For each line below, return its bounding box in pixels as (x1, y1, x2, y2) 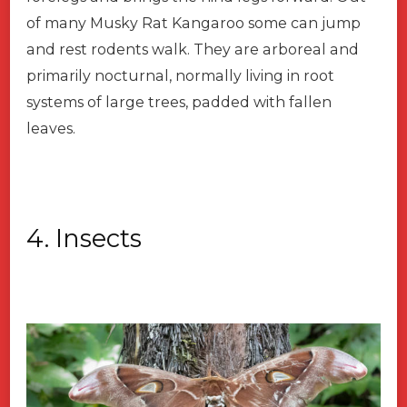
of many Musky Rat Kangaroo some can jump (26, 14, 361, 32)
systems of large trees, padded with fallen (26, 93, 332, 111)
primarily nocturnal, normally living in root (26, 66, 334, 84)
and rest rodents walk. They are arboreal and (26, 40, 359, 58)
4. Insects (26, 222, 142, 253)
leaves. (26, 119, 79, 137)
